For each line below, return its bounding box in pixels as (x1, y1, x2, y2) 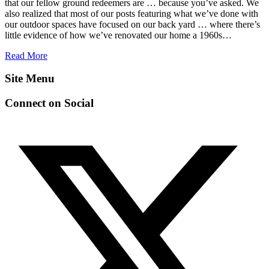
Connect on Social (5, 97, 94, 110)
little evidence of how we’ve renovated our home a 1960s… (5, 29, 232, 40)
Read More (5, 50, 47, 61)
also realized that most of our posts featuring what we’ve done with (5, 8, 258, 19)
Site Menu (5, 72, 55, 85)
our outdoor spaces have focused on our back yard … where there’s (5, 19, 260, 29)
